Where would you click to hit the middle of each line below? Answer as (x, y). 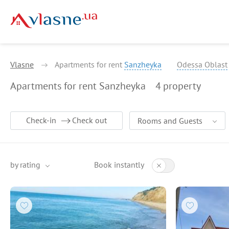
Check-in (41, 120)
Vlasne (22, 64)
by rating (25, 165)
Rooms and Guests (170, 121)
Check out (89, 120)
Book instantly (119, 165)
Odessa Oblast (202, 64)
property (182, 86)
